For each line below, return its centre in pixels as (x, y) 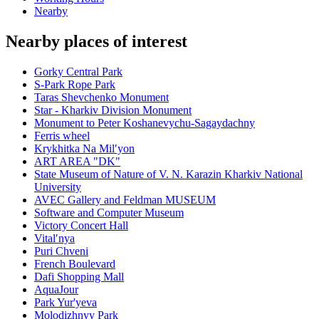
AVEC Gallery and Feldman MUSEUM (125, 200)
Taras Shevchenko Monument (101, 98)
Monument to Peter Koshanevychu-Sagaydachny (145, 123)
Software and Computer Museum (109, 213)
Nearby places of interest (96, 42)
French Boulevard (75, 264)
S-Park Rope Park (75, 85)
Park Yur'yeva (66, 303)
